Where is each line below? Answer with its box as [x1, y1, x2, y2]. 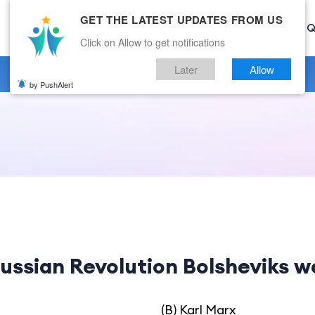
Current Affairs [70, 21, 150, 34]
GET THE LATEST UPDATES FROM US [80, 12, 283, 27]
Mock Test [238, 21, 292, 34]
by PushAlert [30, 79, 73, 90]
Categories [164, 21, 224, 34]
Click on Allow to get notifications [80, 35, 225, 49]
